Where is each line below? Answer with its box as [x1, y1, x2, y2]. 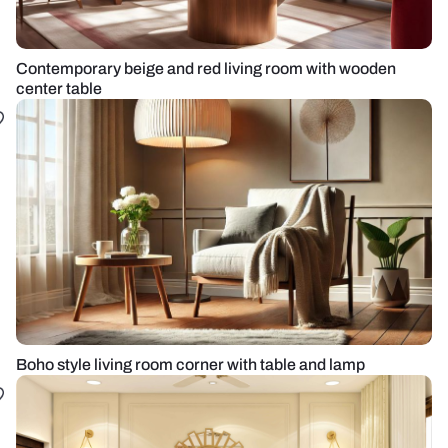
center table [16, 80, 102, 97]
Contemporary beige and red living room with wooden [16, 60, 396, 77]
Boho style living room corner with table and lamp [16, 356, 365, 373]
